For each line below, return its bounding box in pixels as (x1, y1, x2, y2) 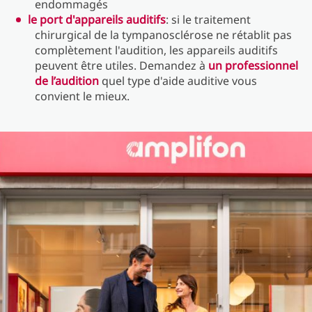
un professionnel (208, 58, 298, 73)
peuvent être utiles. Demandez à (35, 58, 208, 73)
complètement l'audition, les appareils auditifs (35, 42, 278, 58)
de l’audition (35, 73, 99, 88)
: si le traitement (166, 12, 251, 27)
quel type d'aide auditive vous (99, 73, 257, 88)
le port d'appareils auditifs (28, 12, 166, 27)
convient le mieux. (35, 88, 132, 104)
